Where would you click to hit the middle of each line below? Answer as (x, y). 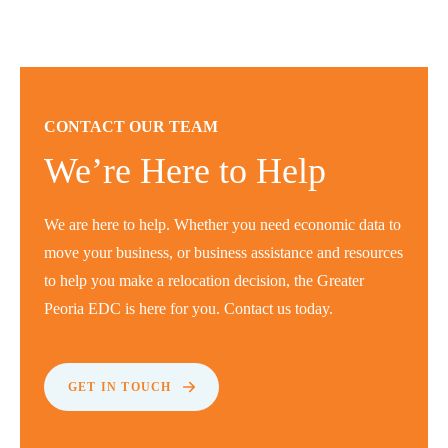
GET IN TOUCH (120, 387)
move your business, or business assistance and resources (223, 252)
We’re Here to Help (185, 171)
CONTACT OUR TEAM (131, 126)
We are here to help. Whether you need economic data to (222, 224)
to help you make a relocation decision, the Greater (204, 280)
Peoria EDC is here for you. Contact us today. (188, 308)
